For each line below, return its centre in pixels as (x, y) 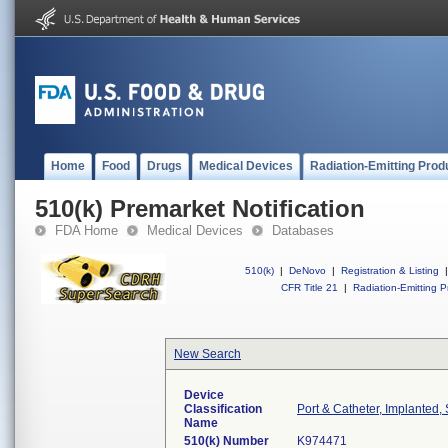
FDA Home (86, 230)
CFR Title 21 (309, 287)
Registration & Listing (390, 270)
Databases (303, 230)
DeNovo (307, 270)
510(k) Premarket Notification (200, 208)
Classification (223, 409)
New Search (207, 354)
